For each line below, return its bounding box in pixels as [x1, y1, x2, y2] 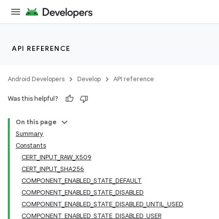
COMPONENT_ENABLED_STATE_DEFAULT [22, 176, 142, 185]
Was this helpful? [8, 94, 58, 103]
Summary [16, 130, 44, 138]
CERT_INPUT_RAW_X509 [22, 153, 91, 161]
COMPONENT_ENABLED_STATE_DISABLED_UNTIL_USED [22, 200, 183, 208]
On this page [16, 118, 57, 126]
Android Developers [8, 75, 65, 83]
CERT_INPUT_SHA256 [22, 165, 84, 173]
